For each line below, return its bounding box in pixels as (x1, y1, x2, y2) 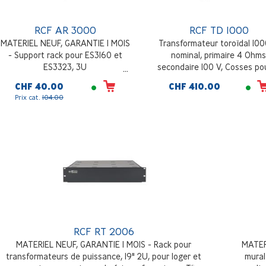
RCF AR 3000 (34, 24, 96, 37)
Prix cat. (14, 93, 42, 102)
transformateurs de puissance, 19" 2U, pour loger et (6, 251, 202, 262)
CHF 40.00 (14, 81, 64, 93)
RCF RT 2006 (73, 225, 134, 238)
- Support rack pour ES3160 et (8, 50, 122, 61)
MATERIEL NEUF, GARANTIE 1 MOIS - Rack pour (16, 239, 192, 250)
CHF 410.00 (169, 81, 221, 93)
